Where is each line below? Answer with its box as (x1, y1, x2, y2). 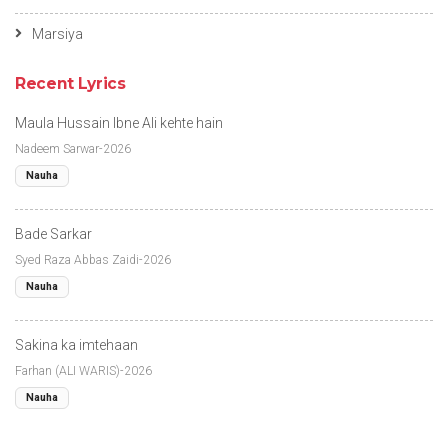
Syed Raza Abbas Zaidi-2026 (15, 252, 171, 267)
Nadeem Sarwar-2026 (15, 141, 131, 156)
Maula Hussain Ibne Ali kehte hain (15, 114, 223, 131)
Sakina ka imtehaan (15, 336, 138, 353)
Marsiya (32, 25, 83, 42)
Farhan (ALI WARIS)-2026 (15, 363, 152, 378)
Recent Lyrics (15, 73, 126, 93)
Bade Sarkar (15, 225, 92, 242)
